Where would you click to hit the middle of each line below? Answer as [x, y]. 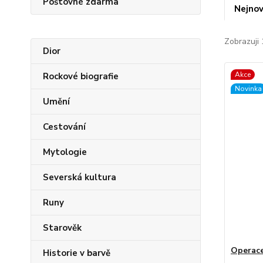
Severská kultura [80, 177]
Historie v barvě [77, 253]
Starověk [62, 228]
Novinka [248, 89]
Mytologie [65, 152]
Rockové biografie [81, 76]
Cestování [64, 127]
